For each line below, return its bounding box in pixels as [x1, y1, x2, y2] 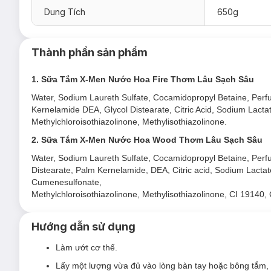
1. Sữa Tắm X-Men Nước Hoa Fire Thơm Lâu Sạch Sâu [31, 74, 254, 84]
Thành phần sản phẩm [31, 46, 148, 59]
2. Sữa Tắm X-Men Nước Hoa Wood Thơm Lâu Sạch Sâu [31, 135, 263, 145]
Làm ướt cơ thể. [56, 243, 117, 252]
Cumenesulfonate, [31, 177, 102, 187]
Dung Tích [44, 7, 85, 17]
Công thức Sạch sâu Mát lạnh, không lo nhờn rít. [31, 3, 218, 13]
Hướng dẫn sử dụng [31, 220, 135, 233]
